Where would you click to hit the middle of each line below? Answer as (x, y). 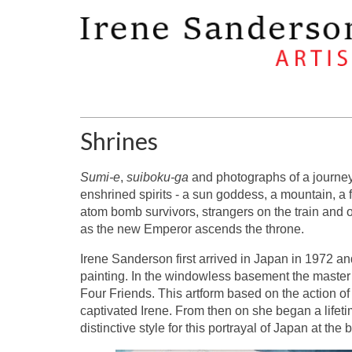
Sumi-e (100, 177)
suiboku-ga (158, 177)
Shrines (119, 140)
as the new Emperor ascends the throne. (192, 229)
